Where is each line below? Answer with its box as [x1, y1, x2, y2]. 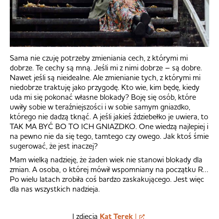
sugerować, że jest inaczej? [10, 140, 98, 151]
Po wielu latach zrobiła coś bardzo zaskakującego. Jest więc [10, 174, 204, 184]
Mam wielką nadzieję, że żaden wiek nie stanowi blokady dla [10, 154, 202, 164]
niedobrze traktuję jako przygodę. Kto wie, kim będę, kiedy [10, 82, 199, 92]
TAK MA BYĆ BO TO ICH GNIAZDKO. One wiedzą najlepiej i [10, 121, 208, 131]
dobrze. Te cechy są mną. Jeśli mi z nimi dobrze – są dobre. [10, 62, 202, 72]
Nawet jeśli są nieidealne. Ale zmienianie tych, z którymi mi [10, 72, 200, 82]
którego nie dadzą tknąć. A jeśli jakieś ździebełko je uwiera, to [10, 111, 208, 121]
